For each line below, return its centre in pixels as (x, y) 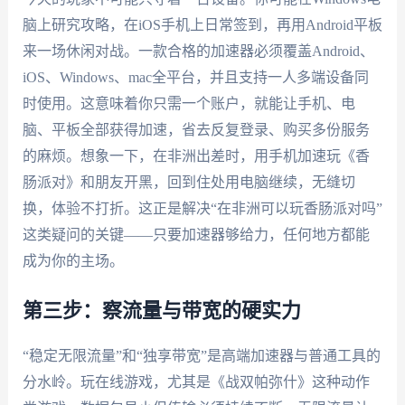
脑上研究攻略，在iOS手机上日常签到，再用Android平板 (202, 25)
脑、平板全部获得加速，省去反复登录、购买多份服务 (196, 130)
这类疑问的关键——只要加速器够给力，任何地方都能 (196, 235)
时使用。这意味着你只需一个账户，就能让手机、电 (188, 104)
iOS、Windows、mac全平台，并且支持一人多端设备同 (195, 78)
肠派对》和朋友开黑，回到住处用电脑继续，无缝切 (188, 183)
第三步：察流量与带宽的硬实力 (161, 311)
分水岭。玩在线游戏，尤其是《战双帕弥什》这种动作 (196, 381)
